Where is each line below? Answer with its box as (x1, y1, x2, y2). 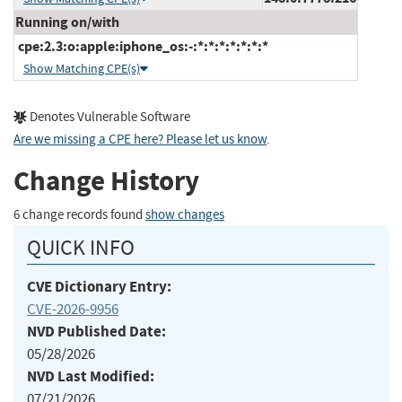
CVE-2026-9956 (27, 299, 118, 319)
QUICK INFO (27, 233, 135, 261)
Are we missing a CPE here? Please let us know (13, 130, 267, 148)
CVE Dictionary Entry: (27, 275, 171, 297)
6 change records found (13, 205, 145, 223)
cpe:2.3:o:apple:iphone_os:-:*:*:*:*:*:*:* (15, 36, 268, 56)
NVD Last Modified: (27, 365, 154, 387)
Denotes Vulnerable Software (27, 108, 190, 126)
